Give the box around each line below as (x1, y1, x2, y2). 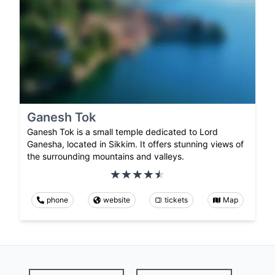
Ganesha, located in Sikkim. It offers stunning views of (27, 139, 244, 150)
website (103, 195, 130, 205)
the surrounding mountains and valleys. (27, 151, 184, 162)
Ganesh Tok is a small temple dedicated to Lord (27, 126, 218, 137)
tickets (165, 195, 188, 205)
